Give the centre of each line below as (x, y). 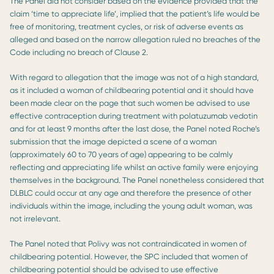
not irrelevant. (35, 218)
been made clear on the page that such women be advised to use (130, 103)
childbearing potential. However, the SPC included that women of (129, 256)
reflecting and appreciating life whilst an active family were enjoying (134, 167)
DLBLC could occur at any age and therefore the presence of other (131, 193)
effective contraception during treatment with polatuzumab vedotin (134, 116)
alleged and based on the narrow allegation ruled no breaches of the (135, 39)
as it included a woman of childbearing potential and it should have (132, 90)
